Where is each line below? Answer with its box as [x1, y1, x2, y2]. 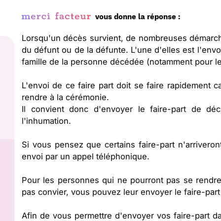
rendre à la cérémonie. [22, 92, 109, 102]
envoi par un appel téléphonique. [22, 151, 149, 161]
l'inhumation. [22, 116, 71, 126]
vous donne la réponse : [95, 12, 181, 21]
